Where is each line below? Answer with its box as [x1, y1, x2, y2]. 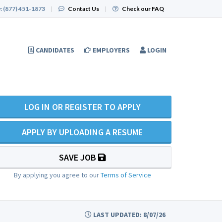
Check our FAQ [122, 5, 164, 12]
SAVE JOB [58, 152, 98, 163]
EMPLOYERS [93, 46, 130, 55]
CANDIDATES [36, 46, 74, 55]
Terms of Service [100, 170, 151, 179]
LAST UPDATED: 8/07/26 [92, 210, 166, 219]
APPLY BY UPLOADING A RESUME [22, 126, 143, 138]
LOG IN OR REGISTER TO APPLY [24, 101, 141, 112]
